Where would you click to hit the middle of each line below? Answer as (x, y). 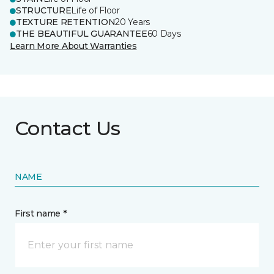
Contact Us (68, 128)
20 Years (133, 22)
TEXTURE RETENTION (66, 22)
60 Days (164, 34)
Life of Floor (95, 10)
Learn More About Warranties (73, 46)
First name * (41, 213)
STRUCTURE (44, 10)
